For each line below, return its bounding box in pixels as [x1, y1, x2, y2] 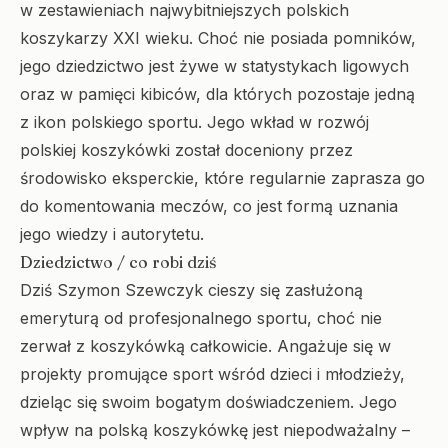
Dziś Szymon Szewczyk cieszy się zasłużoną [20, 280, 363, 300]
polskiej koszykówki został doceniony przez [20, 140, 353, 160]
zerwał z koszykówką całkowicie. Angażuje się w [20, 336, 391, 356]
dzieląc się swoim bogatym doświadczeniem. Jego [20, 392, 397, 412]
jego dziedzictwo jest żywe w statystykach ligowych [20, 56, 409, 76]
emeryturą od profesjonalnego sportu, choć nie [20, 308, 382, 328]
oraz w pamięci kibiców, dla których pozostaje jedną [20, 84, 415, 104]
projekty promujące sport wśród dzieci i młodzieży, [20, 364, 405, 384]
